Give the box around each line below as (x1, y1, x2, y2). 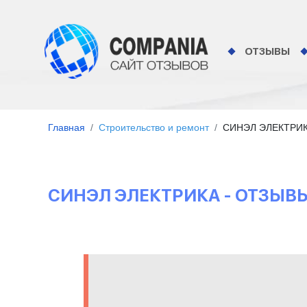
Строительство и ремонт (99, 122, 209, 133)
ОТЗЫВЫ (245, 45, 291, 58)
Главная (48, 122, 85, 133)
